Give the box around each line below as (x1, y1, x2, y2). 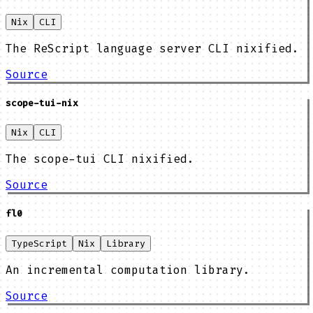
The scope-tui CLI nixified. (6, 152, 194, 167)
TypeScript (11, 237, 67, 249)
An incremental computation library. (6, 262, 250, 277)
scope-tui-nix (6, 97, 78, 110)
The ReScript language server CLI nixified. (6, 41, 299, 56)
